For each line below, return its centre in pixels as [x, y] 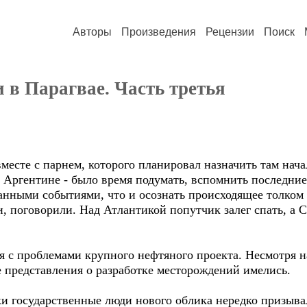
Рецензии [230, 32]
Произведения [159, 32]
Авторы [92, 32]
